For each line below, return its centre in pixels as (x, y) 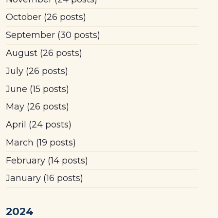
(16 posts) (62, 178)
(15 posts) (48, 89)
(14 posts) (66, 160)
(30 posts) (77, 35)
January (23, 178)
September (30, 35)
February (25, 160)
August (21, 53)
